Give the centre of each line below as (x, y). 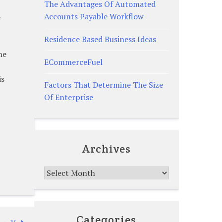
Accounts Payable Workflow (94, 16)
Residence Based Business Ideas (100, 39)
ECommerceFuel (73, 62)
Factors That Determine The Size (103, 84)
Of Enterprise (68, 97)
